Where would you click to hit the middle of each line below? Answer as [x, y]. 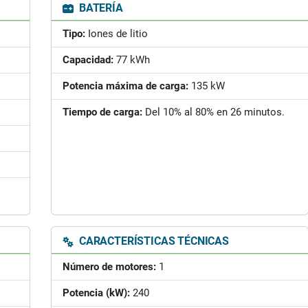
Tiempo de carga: [102, 112]
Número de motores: [109, 267]
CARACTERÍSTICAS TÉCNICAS [153, 241]
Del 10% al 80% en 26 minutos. [213, 112]
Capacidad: [88, 60]
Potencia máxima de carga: [125, 86]
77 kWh [132, 60]
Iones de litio [117, 34]
